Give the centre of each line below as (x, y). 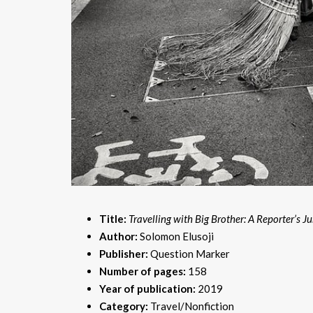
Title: (114, 219)
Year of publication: (147, 289)
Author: (118, 236)
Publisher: (125, 254)
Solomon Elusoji (176, 236)
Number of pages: (144, 271)
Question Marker (190, 254)
